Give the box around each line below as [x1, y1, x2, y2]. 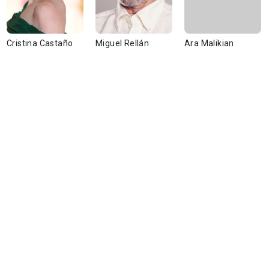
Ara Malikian [184, 38, 234, 48]
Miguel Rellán [95, 38, 150, 48]
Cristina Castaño [7, 38, 73, 48]
